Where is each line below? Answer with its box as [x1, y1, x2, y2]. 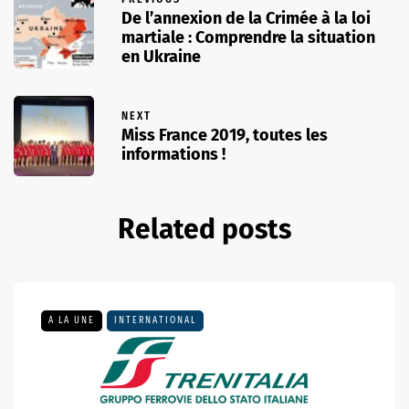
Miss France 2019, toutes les [121, 125, 328, 146]
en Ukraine [121, 46, 201, 67]
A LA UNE [48, 314, 95, 326]
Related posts [118, 212, 291, 246]
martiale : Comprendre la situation [121, 26, 375, 47]
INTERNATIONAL [114, 314, 196, 326]
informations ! [121, 144, 225, 165]
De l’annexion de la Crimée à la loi [121, 7, 371, 28]
